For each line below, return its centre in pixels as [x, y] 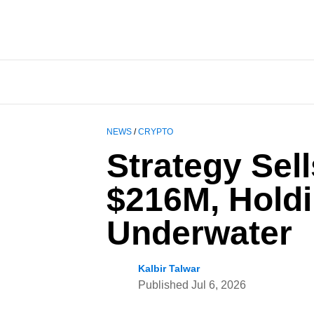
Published [165, 285]
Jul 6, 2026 [219, 285]
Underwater [199, 233]
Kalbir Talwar [169, 269]
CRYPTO [156, 132]
